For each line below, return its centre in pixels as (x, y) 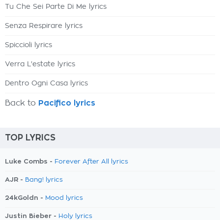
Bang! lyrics (44, 180)
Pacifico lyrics (67, 103)
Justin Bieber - (32, 216)
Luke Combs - (30, 161)
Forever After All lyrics (91, 162)
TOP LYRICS (30, 138)
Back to (22, 103)
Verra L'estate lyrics (40, 64)
